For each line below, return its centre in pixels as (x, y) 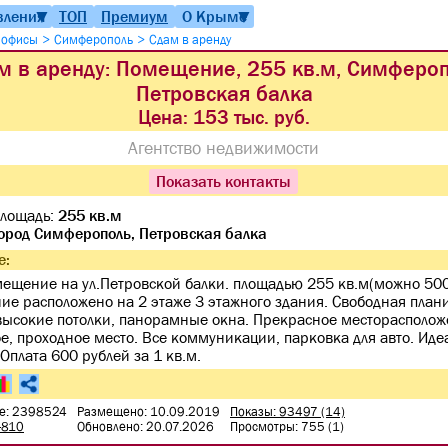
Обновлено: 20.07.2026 (145, 426)
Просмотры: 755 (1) (287, 426)
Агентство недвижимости (224, 148)
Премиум (134, 15)
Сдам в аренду (190, 39)
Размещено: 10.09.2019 (148, 411)
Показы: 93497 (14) (287, 411)
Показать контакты (224, 181)
